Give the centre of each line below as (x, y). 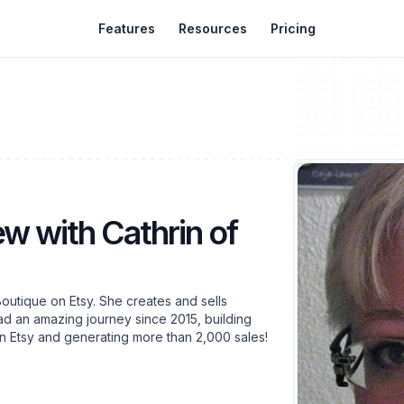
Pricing (293, 28)
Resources (213, 28)
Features (127, 28)
